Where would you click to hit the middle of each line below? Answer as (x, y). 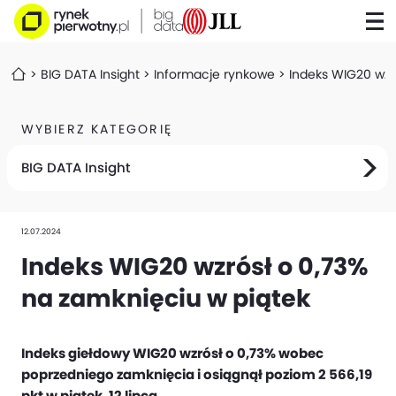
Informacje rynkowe (214, 74)
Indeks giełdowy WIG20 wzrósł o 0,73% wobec (172, 353)
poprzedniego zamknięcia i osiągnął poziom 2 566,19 (197, 374)
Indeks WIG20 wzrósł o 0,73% (194, 267)
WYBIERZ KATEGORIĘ (97, 129)
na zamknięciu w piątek (166, 298)
